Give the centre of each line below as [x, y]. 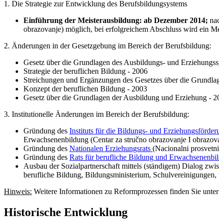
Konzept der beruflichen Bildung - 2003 [85, 88]
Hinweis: [18, 191]
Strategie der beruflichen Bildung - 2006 [86, 71]
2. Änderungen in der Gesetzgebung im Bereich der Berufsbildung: [108, 45]
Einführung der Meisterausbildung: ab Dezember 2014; [117, 20]
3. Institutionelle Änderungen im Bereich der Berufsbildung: [97, 114]
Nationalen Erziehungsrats [110, 148]
